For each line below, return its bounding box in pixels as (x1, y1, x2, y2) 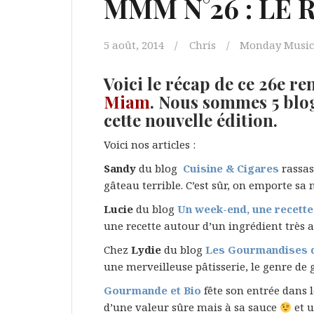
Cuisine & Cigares (183, 161, 279, 176)
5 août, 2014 (104, 38, 164, 53)
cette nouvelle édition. (104, 109, 278, 132)
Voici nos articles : (104, 137, 196, 152)
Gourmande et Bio (104, 283, 201, 298)
